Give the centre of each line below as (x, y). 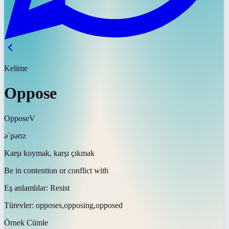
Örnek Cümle (26, 222)
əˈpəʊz (15, 135)
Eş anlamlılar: (27, 188)
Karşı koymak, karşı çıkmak (49, 153)
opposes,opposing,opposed (79, 205)
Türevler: (20, 205)
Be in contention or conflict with (56, 170)
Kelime (16, 68)
